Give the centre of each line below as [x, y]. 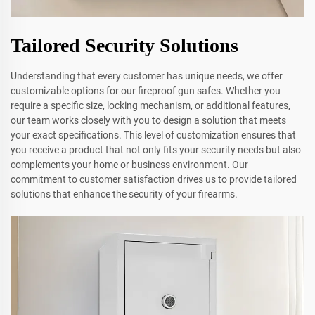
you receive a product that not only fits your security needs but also [156, 150]
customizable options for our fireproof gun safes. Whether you [146, 91]
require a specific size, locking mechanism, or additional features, [150, 106]
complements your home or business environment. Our [129, 165]
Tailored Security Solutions [124, 46]
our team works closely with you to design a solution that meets [148, 121]
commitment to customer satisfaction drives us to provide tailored [154, 180]
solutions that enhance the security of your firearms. [124, 194]
